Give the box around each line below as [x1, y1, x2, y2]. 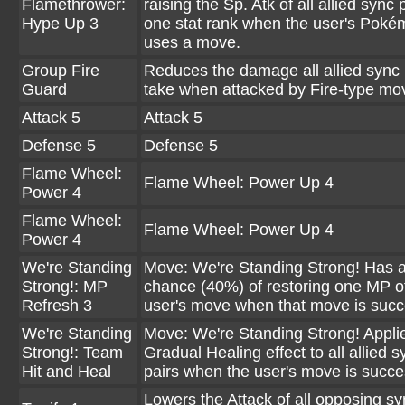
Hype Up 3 [22, 14, 99, 33]
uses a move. [144, 33, 240, 52]
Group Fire [22, 61, 99, 80]
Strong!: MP [22, 278, 108, 296]
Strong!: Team [22, 344, 123, 362]
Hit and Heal [22, 363, 111, 381]
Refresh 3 [22, 297, 92, 315]
